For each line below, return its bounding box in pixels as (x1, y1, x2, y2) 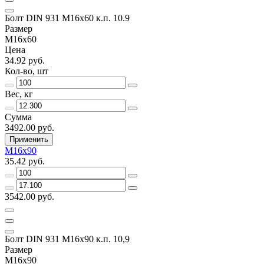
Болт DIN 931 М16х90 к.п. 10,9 (5, 233, 130, 244)
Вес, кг (5, 88, 33, 99)
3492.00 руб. (5, 122, 54, 133)
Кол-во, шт (5, 65, 48, 76)
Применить (9, 134, 48, 144)
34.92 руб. (5, 55, 45, 65)
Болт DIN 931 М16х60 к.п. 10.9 (5, 12, 130, 23)
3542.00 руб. (5, 191, 54, 202)
